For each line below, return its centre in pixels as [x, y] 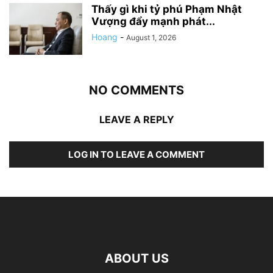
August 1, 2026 [151, 38]
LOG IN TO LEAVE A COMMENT [136, 155]
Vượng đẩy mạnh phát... [153, 22]
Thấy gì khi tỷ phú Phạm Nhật [167, 9]
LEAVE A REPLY [136, 120]
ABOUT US [136, 259]
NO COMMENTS [136, 90]
